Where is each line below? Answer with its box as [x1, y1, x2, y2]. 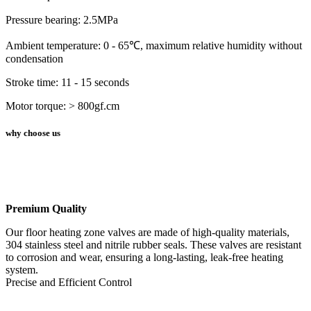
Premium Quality [6, 203, 87, 215]
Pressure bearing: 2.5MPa [6, 13, 118, 26]
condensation [6, 52, 63, 65]
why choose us [6, 128, 60, 139]
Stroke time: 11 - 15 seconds [6, 76, 129, 88]
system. [6, 264, 38, 276]
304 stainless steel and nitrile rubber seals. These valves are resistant [6, 239, 301, 251]
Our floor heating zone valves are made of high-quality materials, [6, 226, 289, 239]
